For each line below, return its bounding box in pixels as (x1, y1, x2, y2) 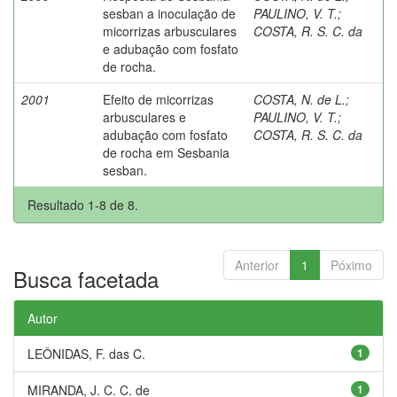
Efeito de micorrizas (103, 90, 214, 108)
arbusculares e (103, 107, 186, 126)
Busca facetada (13, 262, 159, 294)
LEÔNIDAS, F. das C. (27, 344, 145, 362)
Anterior (235, 255, 279, 274)
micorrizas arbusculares (103, 21, 237, 40)
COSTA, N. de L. (253, 90, 346, 108)
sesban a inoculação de (103, 4, 236, 22)
